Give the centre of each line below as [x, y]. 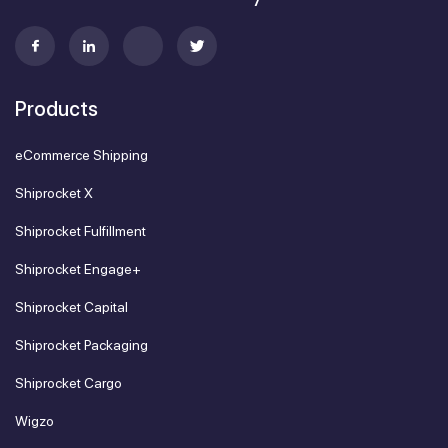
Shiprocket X [54, 192]
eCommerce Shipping [81, 154]
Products [56, 108]
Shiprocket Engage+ [78, 268]
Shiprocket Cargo [68, 382]
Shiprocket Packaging [81, 344]
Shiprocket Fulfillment [80, 230]
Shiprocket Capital [71, 306]
